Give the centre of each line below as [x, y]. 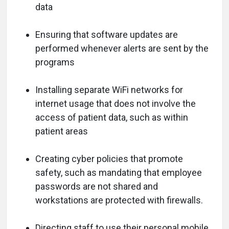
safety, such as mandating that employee [119, 172]
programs [55, 62]
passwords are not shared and [97, 186]
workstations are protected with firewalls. [119, 200]
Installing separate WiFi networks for [109, 89]
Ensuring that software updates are [107, 34]
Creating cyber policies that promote [109, 158]
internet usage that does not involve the [116, 103]
